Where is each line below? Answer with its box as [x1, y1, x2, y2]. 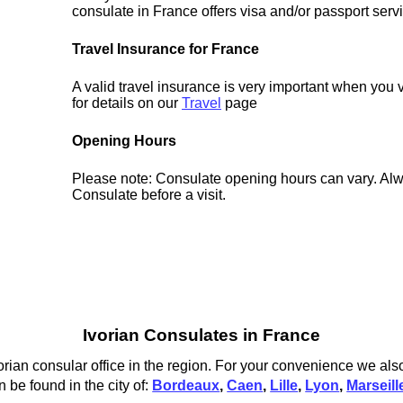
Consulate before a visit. [72, 187, 227, 203]
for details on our [72, 95, 183, 112]
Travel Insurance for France [72, 41, 260, 58]
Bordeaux [152, 377, 220, 393]
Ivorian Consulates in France [82, 326, 320, 345]
